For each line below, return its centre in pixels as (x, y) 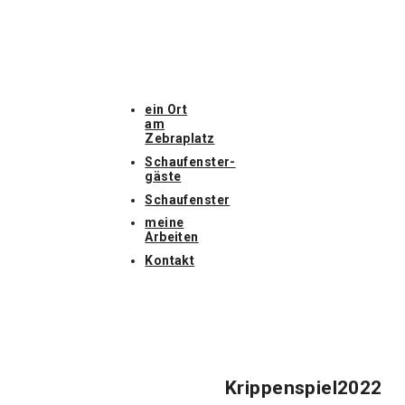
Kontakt (170, 261)
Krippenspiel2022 (304, 388)
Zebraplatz (180, 139)
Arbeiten (172, 237)
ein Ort (166, 110)
